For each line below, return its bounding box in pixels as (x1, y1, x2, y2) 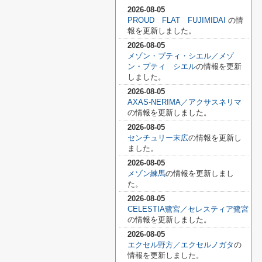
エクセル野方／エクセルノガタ (127, 240, 234, 249)
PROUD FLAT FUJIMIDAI (127, 16, 228, 25)
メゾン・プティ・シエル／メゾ (127, 51, 234, 60)
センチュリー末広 (127, 133, 188, 142)
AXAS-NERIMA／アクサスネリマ (127, 98, 242, 106)
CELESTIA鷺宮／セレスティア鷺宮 (127, 205, 249, 213)
